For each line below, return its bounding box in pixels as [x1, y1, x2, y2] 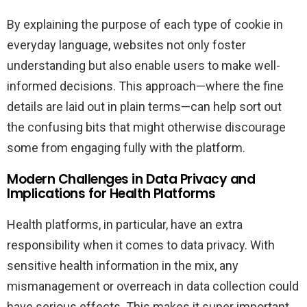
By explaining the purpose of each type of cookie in [7, 17, 283, 32]
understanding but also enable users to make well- [7, 58, 280, 73]
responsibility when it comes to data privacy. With [7, 238, 275, 253]
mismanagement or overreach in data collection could [7, 279, 299, 294]
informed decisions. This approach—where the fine [7, 79, 284, 94]
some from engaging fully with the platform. [7, 140, 245, 156]
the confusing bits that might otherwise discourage [7, 120, 286, 135]
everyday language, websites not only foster [7, 38, 246, 53]
